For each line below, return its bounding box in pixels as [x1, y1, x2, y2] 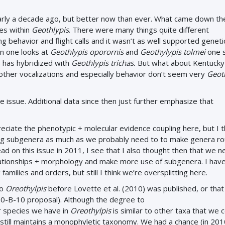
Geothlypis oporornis [50, 47, 126, 57]
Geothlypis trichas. [71, 58, 138, 68]
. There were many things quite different [69, 25, 209, 35]
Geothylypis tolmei [140, 47, 205, 57]
